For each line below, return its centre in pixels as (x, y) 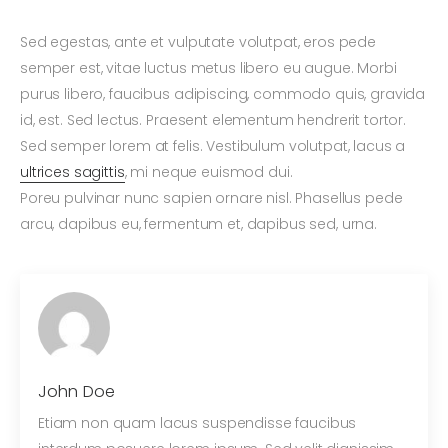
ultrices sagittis (72, 172)
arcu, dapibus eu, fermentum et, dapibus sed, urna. (198, 224)
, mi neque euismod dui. (208, 172)
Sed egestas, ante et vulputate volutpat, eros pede (198, 42)
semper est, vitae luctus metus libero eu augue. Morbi (208, 68)
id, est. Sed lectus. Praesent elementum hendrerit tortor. (213, 120)
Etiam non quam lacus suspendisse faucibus (197, 423)
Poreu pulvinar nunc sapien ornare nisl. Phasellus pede (211, 198)
